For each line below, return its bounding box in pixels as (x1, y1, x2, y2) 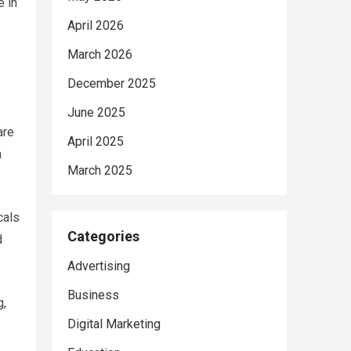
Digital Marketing (67, 317, 161, 331)
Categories (67, 228, 139, 244)
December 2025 (67, 76, 156, 91)
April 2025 (67, 134, 124, 149)
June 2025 (67, 105, 125, 120)
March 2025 (67, 163, 132, 178)
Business (67, 288, 119, 302)
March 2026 (67, 47, 132, 62)
